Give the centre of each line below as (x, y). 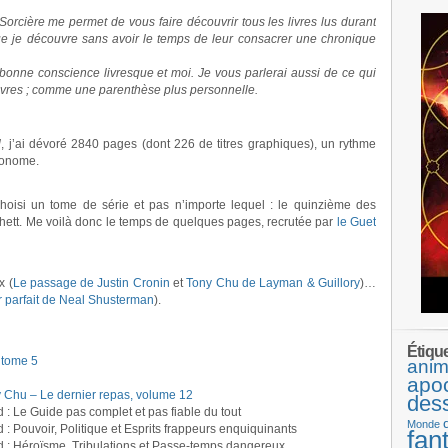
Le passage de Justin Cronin (91, 283)
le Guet (356, 222)
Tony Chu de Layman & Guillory (273, 283)
